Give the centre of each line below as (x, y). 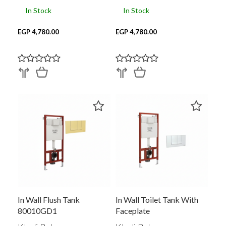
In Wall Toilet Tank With (157, 199)
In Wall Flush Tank (49, 199)
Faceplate (133, 210)
